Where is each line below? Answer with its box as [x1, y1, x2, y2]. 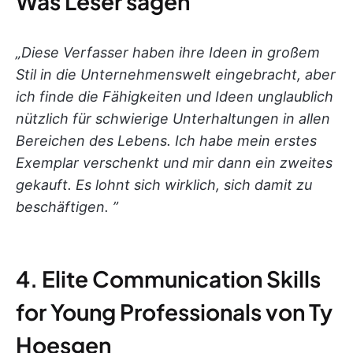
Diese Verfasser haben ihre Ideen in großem [21, 43, 320, 61]
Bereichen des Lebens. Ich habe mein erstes [16, 132, 317, 149]
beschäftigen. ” [16, 198, 118, 215]
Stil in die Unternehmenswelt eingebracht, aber [16, 65, 336, 83]
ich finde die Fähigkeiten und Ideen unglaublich [16, 87, 333, 105]
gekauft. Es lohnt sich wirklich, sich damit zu [16, 176, 312, 193]
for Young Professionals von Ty [16, 297, 333, 325]
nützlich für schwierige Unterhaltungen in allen [16, 110, 330, 127]
